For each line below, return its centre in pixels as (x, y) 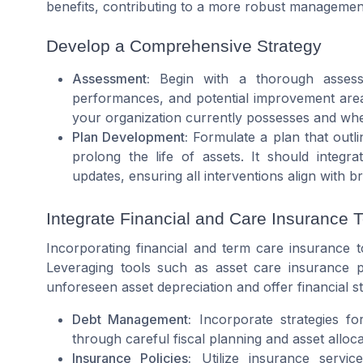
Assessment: (111, 78)
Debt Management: (132, 319)
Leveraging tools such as (131, 267)
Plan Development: (130, 137)
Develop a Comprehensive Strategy (184, 45)
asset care (248, 267)
